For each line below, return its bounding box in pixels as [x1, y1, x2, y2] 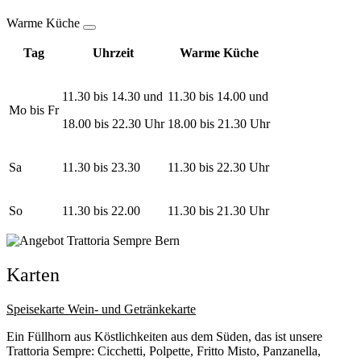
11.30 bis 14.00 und [168, 89, 268, 104]
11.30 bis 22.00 [62, 204, 140, 218]
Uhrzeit [93, 46, 134, 60]
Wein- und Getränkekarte [68, 302, 196, 317]
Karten [6, 264, 60, 286]
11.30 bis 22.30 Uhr [168, 160, 269, 175]
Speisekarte [6, 302, 64, 317]
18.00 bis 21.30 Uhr [168, 117, 270, 131]
